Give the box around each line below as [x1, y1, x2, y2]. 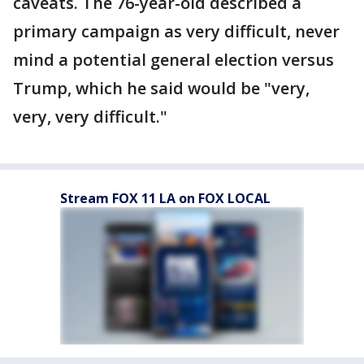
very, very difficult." [13, 106, 167, 128]
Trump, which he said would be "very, [13, 77, 310, 99]
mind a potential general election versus [13, 49, 334, 71]
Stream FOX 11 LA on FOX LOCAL [60, 189, 271, 207]
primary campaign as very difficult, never [13, 20, 340, 42]
